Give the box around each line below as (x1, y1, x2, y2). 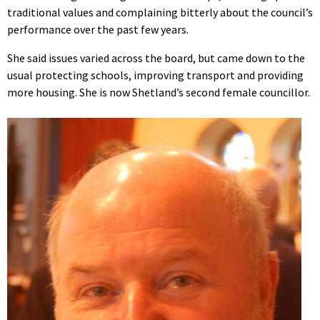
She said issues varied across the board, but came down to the (7, 51, 305, 66)
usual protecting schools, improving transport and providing (7, 68, 304, 83)
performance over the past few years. (7, 22, 189, 37)
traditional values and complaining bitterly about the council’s (7, 5, 313, 20)
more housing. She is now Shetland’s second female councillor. (7, 85, 310, 100)
